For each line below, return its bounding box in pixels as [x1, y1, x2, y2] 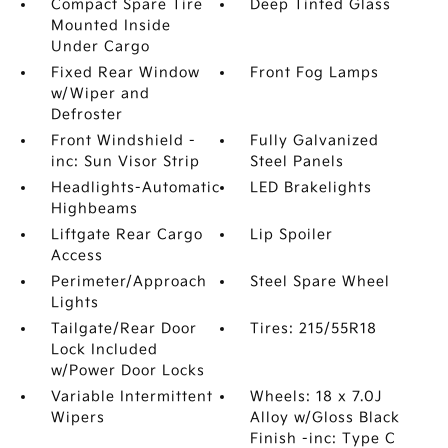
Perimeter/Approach [50, 273, 207, 290]
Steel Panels [250, 153, 345, 170]
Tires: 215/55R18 [250, 320, 378, 337]
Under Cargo [50, 38, 150, 55]
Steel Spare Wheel [250, 273, 391, 290]
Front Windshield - [50, 132, 196, 149]
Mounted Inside [50, 17, 171, 34]
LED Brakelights [250, 179, 373, 196]
